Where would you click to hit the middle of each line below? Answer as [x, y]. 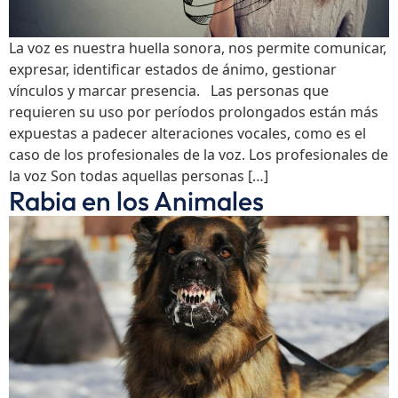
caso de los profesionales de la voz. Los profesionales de [199, 154]
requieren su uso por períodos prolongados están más [194, 111]
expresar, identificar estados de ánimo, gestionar [173, 69]
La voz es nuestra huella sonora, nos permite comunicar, [198, 48]
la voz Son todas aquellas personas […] [139, 175]
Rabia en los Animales [136, 200]
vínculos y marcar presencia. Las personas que [169, 90]
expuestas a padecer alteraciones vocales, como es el [187, 133]
